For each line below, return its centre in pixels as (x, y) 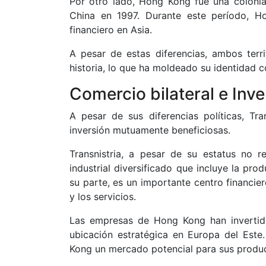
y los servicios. (103, 197)
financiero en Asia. (111, 30)
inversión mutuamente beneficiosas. (150, 130)
